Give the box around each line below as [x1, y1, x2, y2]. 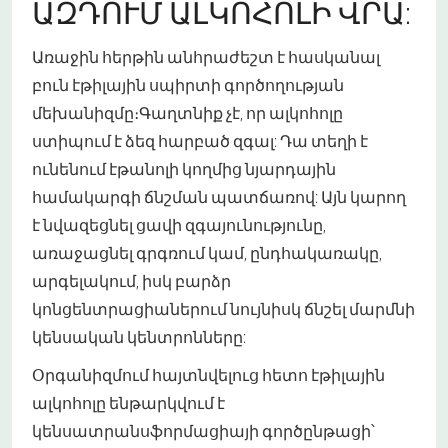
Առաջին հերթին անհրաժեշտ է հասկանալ [32, 46, 380, 68]
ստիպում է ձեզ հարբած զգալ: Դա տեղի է [32, 130, 368, 152]
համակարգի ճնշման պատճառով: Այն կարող [32, 186, 406, 208]
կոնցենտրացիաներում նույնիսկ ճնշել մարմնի [32, 298, 415, 320]
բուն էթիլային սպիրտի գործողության [32, 74, 344, 96]
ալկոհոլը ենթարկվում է [32, 392, 225, 414]
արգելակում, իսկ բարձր [32, 270, 231, 292]
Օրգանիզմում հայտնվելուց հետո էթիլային [32, 364, 385, 386]
